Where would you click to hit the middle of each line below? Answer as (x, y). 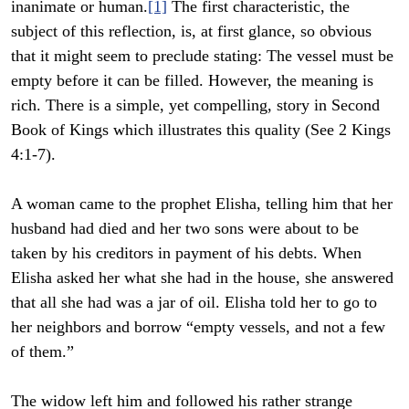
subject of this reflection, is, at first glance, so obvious (191, 31)
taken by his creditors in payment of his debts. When (186, 253)
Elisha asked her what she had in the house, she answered (202, 278)
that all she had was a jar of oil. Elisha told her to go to (194, 303)
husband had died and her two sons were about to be (185, 229)
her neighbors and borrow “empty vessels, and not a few (198, 327)
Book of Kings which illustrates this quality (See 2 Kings (201, 130)
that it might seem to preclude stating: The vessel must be (202, 56)
